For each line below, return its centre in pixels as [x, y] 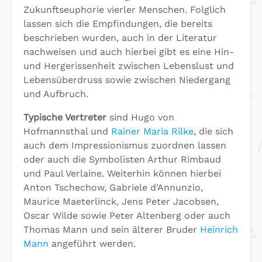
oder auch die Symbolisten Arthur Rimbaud [122, 159]
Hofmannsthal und [67, 131]
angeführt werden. [92, 243]
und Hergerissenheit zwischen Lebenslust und [129, 65]
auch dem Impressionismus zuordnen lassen [125, 145]
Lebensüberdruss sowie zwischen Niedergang [127, 80]
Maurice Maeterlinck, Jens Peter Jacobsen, [121, 201]
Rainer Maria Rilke [152, 131]
